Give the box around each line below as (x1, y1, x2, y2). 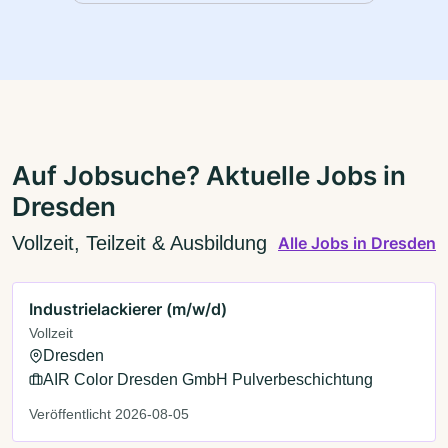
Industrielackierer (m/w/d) (29, 298, 227, 319)
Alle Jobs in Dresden (278, 232, 436, 253)
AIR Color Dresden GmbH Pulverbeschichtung (43, 370, 373, 388)
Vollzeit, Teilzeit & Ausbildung (12, 231, 267, 254)
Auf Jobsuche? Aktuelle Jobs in (12, 159, 406, 192)
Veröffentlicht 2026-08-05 (29, 405, 189, 422)
